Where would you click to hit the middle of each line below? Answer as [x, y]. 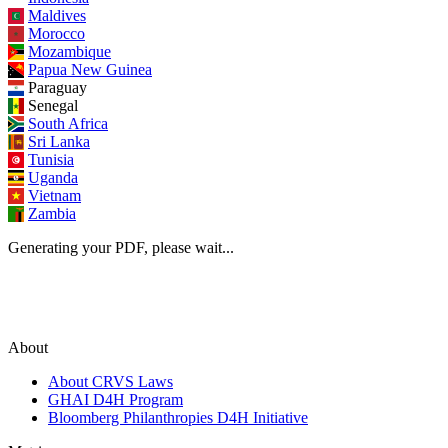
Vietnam [54, 195]
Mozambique [69, 51]
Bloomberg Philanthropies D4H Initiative [178, 417]
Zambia [52, 213]
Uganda [53, 177]
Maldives [57, 15]
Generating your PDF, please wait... [121, 247]
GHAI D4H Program [115, 399]
